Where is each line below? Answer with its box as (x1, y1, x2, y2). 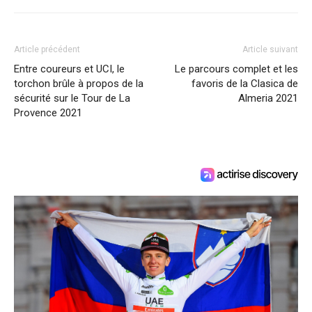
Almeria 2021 (238, 92, 298, 105)
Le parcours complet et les (175, 63, 298, 76)
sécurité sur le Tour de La (14, 92, 130, 105)
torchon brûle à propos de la (14, 77, 143, 91)
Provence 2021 (14, 107, 82, 120)
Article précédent (14, 45, 80, 55)
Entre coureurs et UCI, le (14, 63, 125, 76)
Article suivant (242, 45, 298, 55)
